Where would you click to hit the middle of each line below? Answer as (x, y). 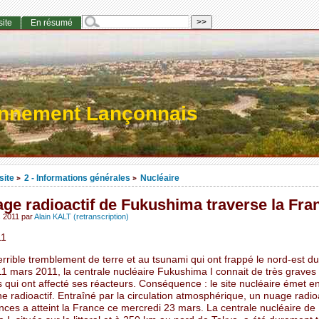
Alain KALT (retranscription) (81, 217)
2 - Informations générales (77, 178)
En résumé (51, 23)
